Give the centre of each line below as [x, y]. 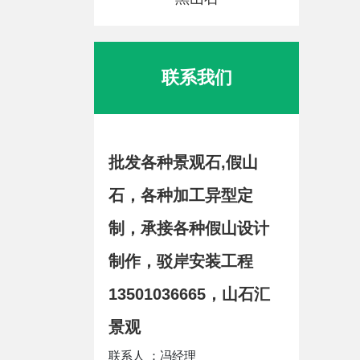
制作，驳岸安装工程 [181, 261]
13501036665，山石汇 [189, 294]
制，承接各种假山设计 [189, 228]
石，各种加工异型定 [181, 195]
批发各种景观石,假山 [183, 162]
